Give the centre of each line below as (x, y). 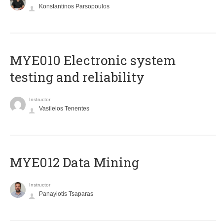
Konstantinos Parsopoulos (74, 7)
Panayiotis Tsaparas (66, 194)
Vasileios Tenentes (64, 109)
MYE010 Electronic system (93, 60)
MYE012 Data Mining (74, 163)
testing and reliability (77, 77)
